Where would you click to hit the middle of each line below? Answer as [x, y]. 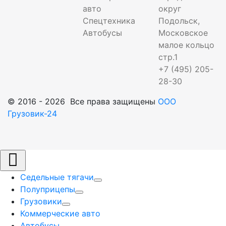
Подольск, [179, 20]
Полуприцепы [48, 189]
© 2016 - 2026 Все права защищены [83, 101]
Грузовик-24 [32, 113]
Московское [183, 33]
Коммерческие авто [60, 213]
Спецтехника [109, 20]
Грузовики [41, 201]
